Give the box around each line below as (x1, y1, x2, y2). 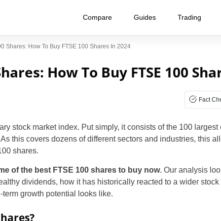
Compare (83, 13, 112, 21)
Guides (134, 13, 156, 21)
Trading (178, 13, 201, 21)
